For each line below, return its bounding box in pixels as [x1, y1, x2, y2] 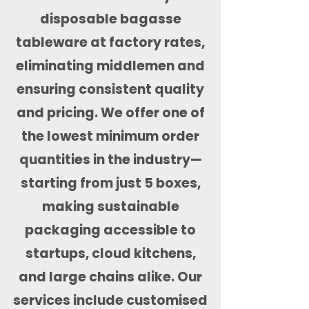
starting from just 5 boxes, [20, 173, 201, 192]
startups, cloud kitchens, [25, 243, 196, 263]
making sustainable [41, 197, 179, 216]
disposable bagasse [39, 9, 181, 28]
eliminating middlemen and [16, 56, 205, 75]
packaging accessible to [25, 220, 196, 239]
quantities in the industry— [19, 150, 202, 169]
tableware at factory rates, [16, 32, 205, 52]
